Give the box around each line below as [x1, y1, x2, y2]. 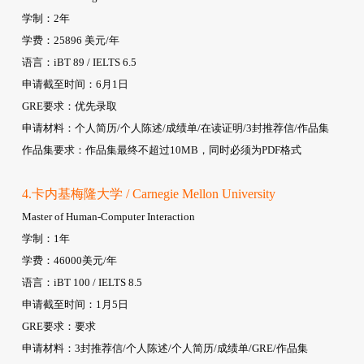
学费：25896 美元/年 [21, 33, 119, 46]
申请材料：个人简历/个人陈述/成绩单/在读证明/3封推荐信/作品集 [21, 121, 329, 134]
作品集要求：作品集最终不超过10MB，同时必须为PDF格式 [21, 143, 301, 156]
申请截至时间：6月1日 [21, 77, 128, 90]
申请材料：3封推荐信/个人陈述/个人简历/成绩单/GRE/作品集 [21, 341, 308, 354]
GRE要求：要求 [21, 319, 96, 332]
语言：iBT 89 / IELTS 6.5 [21, 55, 136, 68]
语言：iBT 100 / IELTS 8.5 [21, 275, 142, 288]
